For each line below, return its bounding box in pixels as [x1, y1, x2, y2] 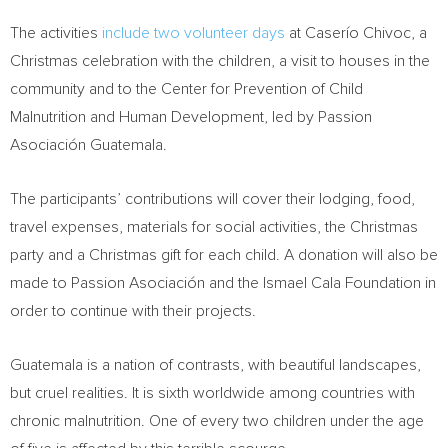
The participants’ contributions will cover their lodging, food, [10, 191, 415, 207]
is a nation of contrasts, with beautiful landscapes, [83, 357, 421, 373]
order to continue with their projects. [10, 303, 256, 319]
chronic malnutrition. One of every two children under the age [10, 413, 424, 429]
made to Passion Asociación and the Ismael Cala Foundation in [10, 275, 436, 291]
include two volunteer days [102, 25, 285, 41]
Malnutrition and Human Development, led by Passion [10, 109, 372, 125]
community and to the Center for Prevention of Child [10, 81, 363, 97]
